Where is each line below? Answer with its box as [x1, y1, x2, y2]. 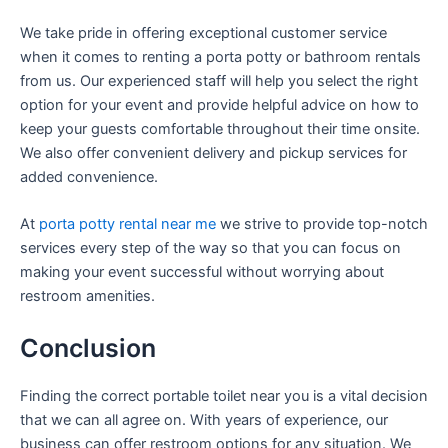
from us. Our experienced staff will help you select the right [20, 72, 418, 91]
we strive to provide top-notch [216, 215, 428, 234]
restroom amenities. [20, 287, 155, 306]
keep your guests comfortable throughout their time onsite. [20, 120, 420, 139]
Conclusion [20, 332, 156, 363]
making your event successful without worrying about [20, 263, 384, 282]
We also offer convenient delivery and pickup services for [20, 144, 407, 163]
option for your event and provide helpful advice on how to [20, 96, 419, 115]
